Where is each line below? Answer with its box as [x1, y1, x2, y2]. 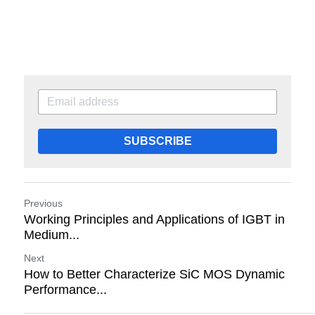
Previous [24, 197, 63, 209]
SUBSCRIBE [123, 134, 192, 147]
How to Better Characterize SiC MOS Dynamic [24, 266, 285, 281]
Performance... [24, 282, 107, 297]
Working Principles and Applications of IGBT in [24, 212, 285, 226]
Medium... [24, 227, 79, 242]
